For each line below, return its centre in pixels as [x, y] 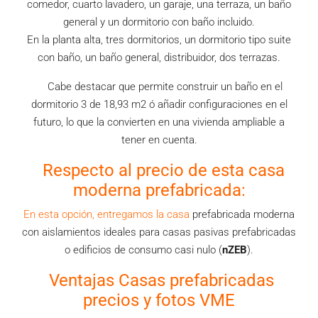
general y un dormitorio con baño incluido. [159, 22]
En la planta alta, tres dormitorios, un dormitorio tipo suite [159, 40]
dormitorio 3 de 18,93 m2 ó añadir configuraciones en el [159, 104]
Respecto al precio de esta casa [159, 170]
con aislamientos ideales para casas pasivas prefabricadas [159, 232]
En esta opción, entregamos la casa [106, 214]
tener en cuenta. [159, 140]
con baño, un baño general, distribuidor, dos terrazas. [159, 57]
